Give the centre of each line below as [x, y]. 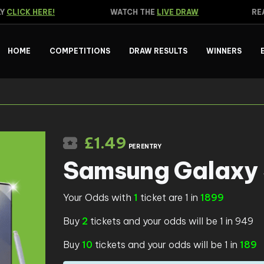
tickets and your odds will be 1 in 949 [170, 221]
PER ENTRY [145, 146]
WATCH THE [123, 12]
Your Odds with [97, 197]
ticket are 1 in [169, 197]
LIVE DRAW [167, 12]
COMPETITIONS [80, 51]
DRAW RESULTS [158, 51]
